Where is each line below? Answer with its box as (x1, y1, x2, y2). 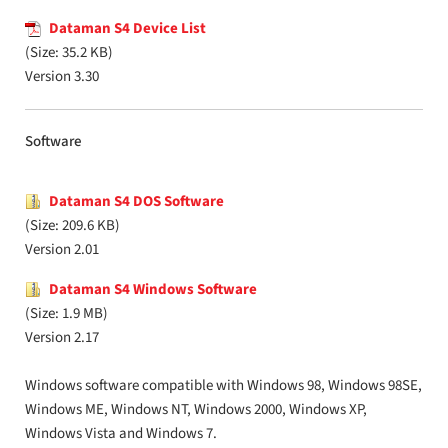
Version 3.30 (25, 66, 99, 87)
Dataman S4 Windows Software (49, 279, 257, 300)
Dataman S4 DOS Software (49, 191, 224, 212)
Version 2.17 (25, 327, 99, 348)
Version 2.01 (25, 239, 99, 260)
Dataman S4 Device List (49, 18, 206, 39)
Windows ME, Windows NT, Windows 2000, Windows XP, (25, 399, 367, 420)
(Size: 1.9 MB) (25, 303, 108, 324)
